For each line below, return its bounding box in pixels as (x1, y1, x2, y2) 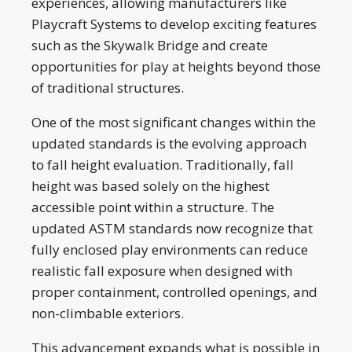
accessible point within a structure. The (31, 197, 274, 216)
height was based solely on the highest (31, 176, 269, 195)
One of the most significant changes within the (31, 112, 316, 131)
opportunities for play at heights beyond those (31, 57, 321, 75)
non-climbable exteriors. (31, 303, 184, 322)
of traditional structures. (31, 78, 184, 97)
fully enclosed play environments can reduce (31, 240, 308, 258)
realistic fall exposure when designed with (31, 261, 292, 280)
